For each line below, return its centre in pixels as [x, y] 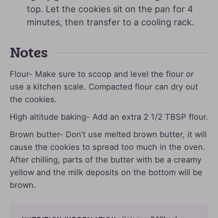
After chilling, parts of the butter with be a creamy [106, 159]
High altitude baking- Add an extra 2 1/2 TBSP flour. [109, 117]
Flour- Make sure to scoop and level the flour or [102, 74]
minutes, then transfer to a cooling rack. [110, 22]
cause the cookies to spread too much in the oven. [108, 147]
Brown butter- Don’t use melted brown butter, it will [108, 134]
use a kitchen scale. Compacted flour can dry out [104, 86]
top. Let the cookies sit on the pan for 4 [110, 9]
